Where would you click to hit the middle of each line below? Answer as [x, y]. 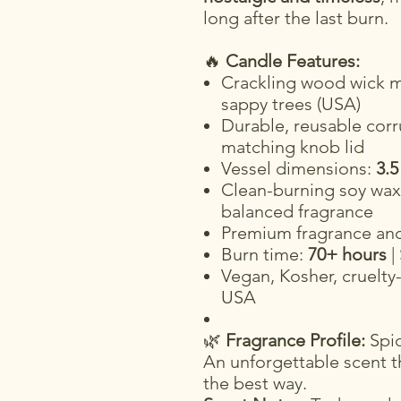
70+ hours [347, 255]
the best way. [255, 384]
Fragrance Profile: [295, 341]
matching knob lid [293, 147]
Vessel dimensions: [299, 169]
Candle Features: [293, 61]
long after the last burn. [296, 18]
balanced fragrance [297, 212]
